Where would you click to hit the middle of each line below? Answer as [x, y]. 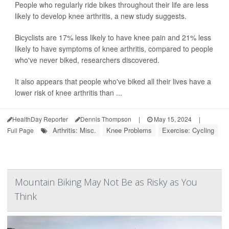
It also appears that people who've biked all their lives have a [113, 81]
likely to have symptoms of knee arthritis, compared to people [114, 49]
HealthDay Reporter [40, 119]
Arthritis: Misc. [74, 130]
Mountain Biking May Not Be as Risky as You [106, 182]
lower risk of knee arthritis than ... [68, 93]
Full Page [20, 130]
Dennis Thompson [106, 119]
